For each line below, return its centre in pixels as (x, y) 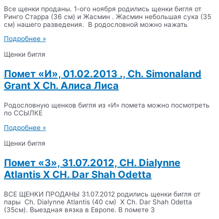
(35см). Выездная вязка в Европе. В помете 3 (79, 210)
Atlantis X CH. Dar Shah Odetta (78, 175)
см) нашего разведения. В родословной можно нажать (96, 24)
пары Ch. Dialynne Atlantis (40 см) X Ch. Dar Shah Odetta (98, 202)
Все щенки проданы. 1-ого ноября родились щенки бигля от (103, 9)
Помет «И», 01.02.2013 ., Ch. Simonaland (103, 74)
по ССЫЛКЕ (23, 113)
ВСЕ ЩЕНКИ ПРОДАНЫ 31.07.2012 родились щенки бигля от (102, 194)
